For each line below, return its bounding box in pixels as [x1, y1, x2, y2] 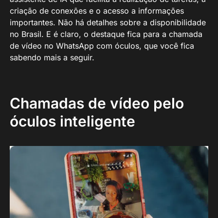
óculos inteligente [10, 112, 135, 130]
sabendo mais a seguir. [10, 53, 94, 62]
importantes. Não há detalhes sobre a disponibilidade [10, 18, 206, 27]
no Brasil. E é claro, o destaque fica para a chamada [10, 29, 202, 39]
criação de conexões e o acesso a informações [10, 6, 184, 16]
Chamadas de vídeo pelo [10, 94, 184, 112]
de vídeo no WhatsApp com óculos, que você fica [10, 41, 194, 51]
